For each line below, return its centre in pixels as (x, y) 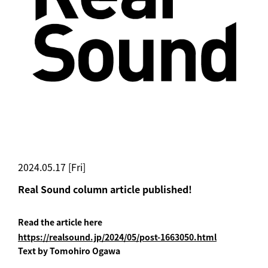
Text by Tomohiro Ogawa (69, 250)
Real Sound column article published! (105, 189)
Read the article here (60, 222)
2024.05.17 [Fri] (52, 167)
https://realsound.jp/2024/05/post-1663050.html (117, 237)
